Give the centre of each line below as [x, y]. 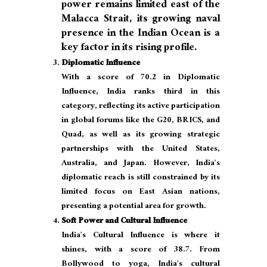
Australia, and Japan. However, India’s [141, 164]
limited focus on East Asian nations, [141, 193]
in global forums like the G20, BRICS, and [141, 121]
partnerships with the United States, [141, 150]
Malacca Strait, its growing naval [141, 20]
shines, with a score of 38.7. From [141, 251]
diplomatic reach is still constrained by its [141, 178]
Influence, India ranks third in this [141, 93]
